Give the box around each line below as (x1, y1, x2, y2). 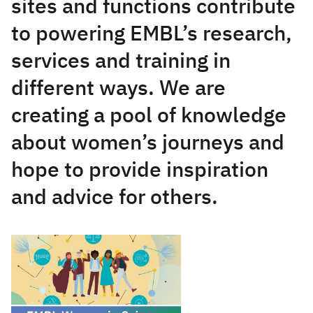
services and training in (11, 52, 231, 73)
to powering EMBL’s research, (11, 24, 292, 45)
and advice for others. (11, 188, 218, 209)
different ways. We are (11, 79, 226, 100)
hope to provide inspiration (11, 161, 268, 182)
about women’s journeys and (11, 133, 284, 154)
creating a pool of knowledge (11, 106, 286, 127)
